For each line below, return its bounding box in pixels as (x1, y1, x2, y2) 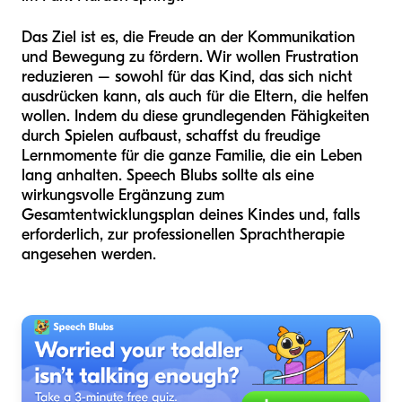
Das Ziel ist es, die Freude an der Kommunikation (22, 28, 355, 48)
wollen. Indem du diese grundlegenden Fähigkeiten (22, 107, 370, 127)
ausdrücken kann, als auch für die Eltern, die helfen (22, 87, 369, 107)
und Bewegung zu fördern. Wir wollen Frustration (22, 48, 359, 67)
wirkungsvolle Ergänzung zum (22, 186, 224, 205)
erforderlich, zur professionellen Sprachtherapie (22, 225, 345, 245)
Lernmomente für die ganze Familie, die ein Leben (22, 146, 363, 166)
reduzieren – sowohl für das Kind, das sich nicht (22, 67, 353, 87)
